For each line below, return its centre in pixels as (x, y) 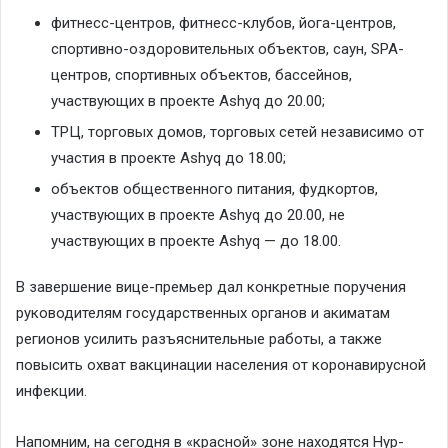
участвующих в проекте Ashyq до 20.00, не (198, 215)
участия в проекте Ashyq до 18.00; (168, 158)
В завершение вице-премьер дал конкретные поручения (211, 287)
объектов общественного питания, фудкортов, (214, 189)
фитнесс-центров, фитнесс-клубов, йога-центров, (223, 23)
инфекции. (51, 391)
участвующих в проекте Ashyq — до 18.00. (196, 241)
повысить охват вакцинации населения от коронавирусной (221, 365)
